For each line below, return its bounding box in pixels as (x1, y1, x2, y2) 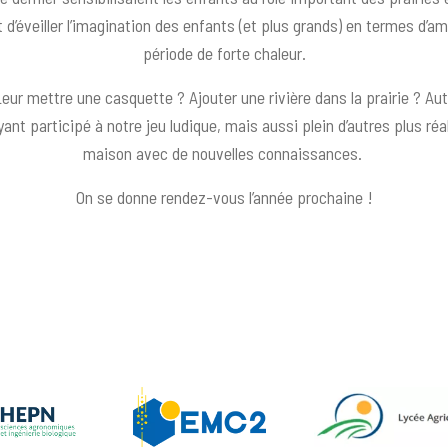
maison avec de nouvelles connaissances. (82, 141, 366, 164)
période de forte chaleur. (142, 41, 306, 64)
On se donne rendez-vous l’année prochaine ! (75, 185, 373, 208)
